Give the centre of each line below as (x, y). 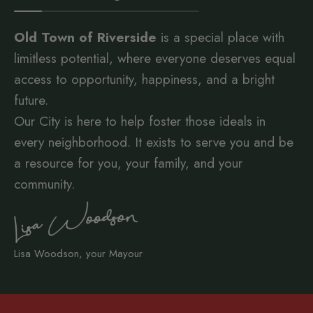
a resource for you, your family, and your (128, 163)
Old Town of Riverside (85, 38)
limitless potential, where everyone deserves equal (155, 59)
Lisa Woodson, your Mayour (78, 254)
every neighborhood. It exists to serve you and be (154, 143)
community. (44, 184)
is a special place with (220, 38)
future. (31, 101)
